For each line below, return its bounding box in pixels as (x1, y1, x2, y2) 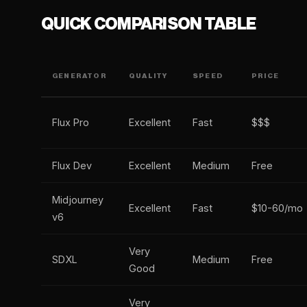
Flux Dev (52, 160, 92, 171)
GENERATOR (52, 73, 107, 79)
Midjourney (52, 194, 103, 206)
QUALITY (129, 73, 168, 79)
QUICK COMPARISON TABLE (41, 16, 256, 32)
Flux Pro (52, 116, 89, 128)
